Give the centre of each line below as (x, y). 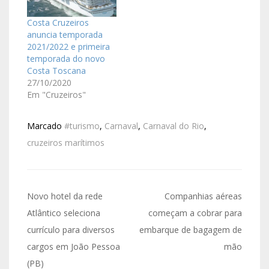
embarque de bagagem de (191, 230)
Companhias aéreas (203, 196)
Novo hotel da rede (65, 196)
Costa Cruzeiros (58, 23)
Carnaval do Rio (174, 126)
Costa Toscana (56, 71)
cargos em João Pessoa (74, 247)
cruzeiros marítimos (66, 143)
